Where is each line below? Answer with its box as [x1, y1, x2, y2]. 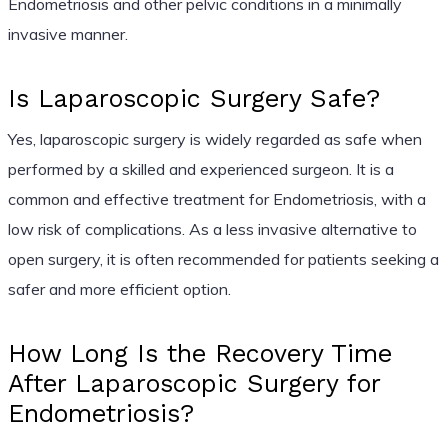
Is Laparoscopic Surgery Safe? [7, 83, 380, 113]
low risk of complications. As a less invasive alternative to [7, 218, 417, 239]
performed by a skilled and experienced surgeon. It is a [7, 158, 394, 179]
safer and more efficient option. [7, 278, 231, 299]
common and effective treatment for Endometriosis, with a [7, 188, 426, 209]
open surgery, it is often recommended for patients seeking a [7, 248, 439, 269]
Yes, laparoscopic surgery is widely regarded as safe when [7, 128, 422, 149]
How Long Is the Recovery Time [7, 338, 392, 368]
